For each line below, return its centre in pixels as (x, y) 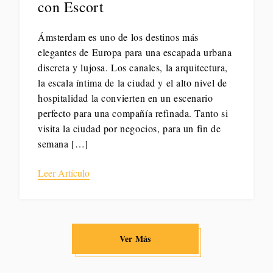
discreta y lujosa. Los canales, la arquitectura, (133, 68)
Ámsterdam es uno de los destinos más (118, 37)
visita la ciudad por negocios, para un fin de (129, 129)
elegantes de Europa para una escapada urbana (135, 52)
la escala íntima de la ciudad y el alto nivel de (133, 83)
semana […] (63, 144)
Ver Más (135, 239)
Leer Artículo (64, 173)
